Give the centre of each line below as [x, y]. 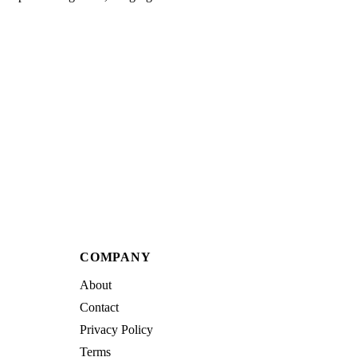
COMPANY [116, 257]
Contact [99, 307]
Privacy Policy [116, 329]
